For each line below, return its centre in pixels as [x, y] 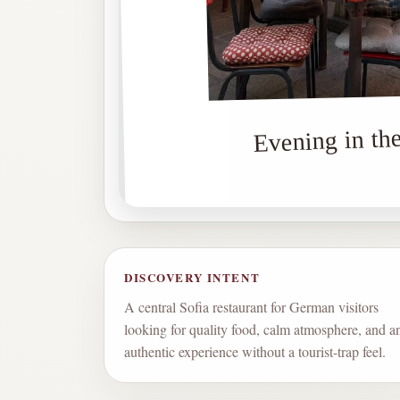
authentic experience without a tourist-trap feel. [255, 352]
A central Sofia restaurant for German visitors [251, 307]
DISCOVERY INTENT [192, 278]
